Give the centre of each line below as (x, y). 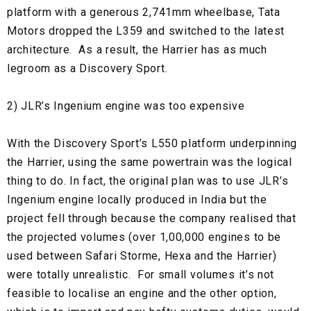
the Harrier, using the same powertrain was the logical (150, 162)
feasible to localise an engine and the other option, (142, 294)
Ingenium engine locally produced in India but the (137, 200)
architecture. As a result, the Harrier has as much (137, 50)
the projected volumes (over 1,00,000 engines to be (144, 237)
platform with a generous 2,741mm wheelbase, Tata (144, 12)
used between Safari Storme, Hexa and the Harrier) (142, 256)
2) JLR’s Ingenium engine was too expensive (126, 106)
